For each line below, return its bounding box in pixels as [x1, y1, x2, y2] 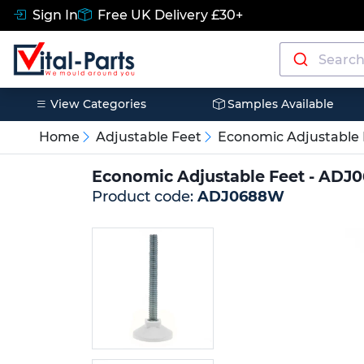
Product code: [91, 188, 197, 206]
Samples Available [223, 97, 334, 111]
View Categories [47, 97, 146, 111]
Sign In [29, 7, 78, 23]
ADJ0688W [197, 188, 284, 206]
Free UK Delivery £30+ [94, 7, 243, 23]
